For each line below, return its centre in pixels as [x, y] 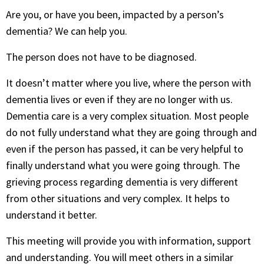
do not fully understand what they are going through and [131, 132]
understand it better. [52, 215]
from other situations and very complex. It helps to [118, 198]
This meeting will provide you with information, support [128, 241]
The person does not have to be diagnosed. [101, 57]
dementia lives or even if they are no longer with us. [119, 99]
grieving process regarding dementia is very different [122, 182]
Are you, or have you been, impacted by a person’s [115, 14]
